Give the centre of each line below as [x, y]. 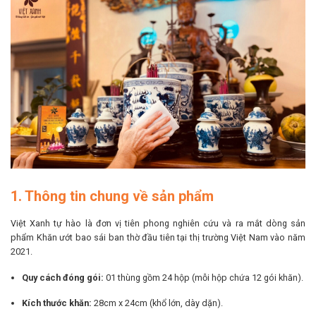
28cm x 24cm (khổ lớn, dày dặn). [158, 303]
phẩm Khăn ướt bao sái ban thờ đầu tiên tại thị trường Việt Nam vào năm [158, 238]
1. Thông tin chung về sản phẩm [112, 196]
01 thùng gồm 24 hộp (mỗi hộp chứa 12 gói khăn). [204, 277]
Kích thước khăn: [57, 303]
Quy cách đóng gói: [63, 277]
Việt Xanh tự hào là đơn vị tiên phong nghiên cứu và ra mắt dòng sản [158, 224]
